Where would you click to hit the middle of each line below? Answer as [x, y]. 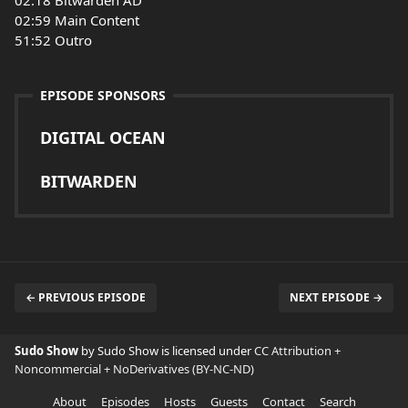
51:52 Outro [53, 40]
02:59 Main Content [77, 20]
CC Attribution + [297, 351]
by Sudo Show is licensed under [168, 351]
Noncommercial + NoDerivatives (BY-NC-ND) [134, 369]
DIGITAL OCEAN [103, 138]
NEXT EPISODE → [336, 297]
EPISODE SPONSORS [103, 95]
